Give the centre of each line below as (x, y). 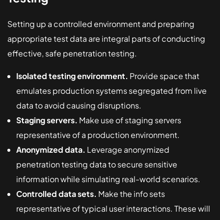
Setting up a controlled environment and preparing (101, 24)
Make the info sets (131, 193)
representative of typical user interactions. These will (113, 208)
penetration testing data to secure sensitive (97, 164)
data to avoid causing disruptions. (79, 105)
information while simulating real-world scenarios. (108, 179)
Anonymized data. (51, 149)
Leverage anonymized (127, 149)
